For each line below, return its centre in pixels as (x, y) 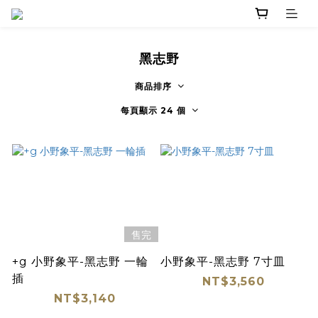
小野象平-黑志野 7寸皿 (223, 261)
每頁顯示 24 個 (153, 111)
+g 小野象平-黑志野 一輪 (80, 261)
